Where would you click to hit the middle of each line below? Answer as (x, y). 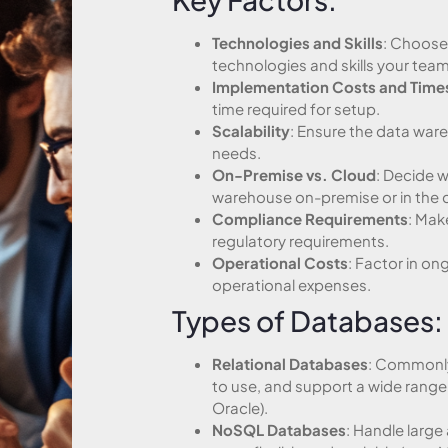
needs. (236, 152)
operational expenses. (291, 284)
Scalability (251, 130)
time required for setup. (296, 108)
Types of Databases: (307, 320)
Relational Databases (290, 363)
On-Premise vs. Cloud (294, 174)
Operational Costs (280, 262)
